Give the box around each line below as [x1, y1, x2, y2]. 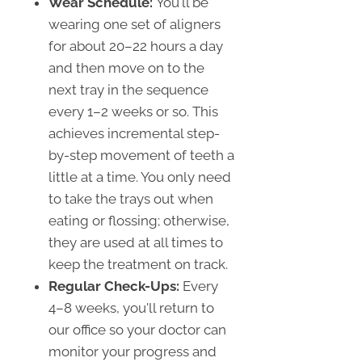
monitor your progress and [48, 343, 217, 360]
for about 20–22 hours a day [48, 37, 223, 54]
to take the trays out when [48, 190, 213, 207]
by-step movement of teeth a [48, 146, 234, 163]
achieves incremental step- [48, 124, 220, 141]
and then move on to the [48, 59, 204, 76]
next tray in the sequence [48, 81, 208, 98]
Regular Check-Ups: [48, 277, 179, 294]
